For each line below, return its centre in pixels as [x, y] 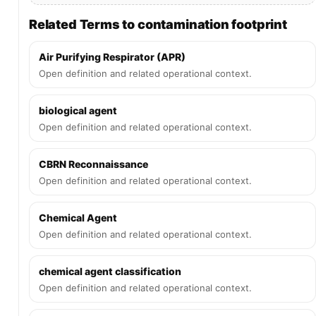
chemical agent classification [110, 271]
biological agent [78, 110]
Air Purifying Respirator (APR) [112, 57]
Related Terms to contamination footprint [158, 24]
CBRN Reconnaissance [93, 164]
